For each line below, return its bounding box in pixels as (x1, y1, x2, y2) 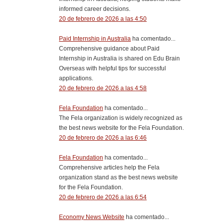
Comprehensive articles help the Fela (59, 164, 160, 171)
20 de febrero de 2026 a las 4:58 (59, 84, 147, 92)
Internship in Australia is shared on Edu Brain (59, 55, 180, 62)
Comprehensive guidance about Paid (59, 45, 160, 52)
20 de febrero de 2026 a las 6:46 (59, 134, 147, 141)
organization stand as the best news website (59, 173, 178, 181)
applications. (59, 74, 93, 82)
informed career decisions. (59, 5, 130, 12)
